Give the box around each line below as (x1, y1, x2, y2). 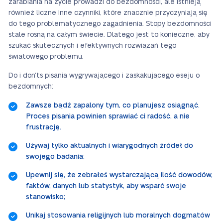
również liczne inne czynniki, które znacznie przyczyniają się (8, 9, 208, 16)
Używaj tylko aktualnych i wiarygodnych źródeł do (26, 142, 193, 149)
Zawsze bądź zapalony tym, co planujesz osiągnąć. (26, 102, 200, 109)
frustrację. (26, 124, 61, 131)
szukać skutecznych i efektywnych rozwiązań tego (8, 42, 176, 49)
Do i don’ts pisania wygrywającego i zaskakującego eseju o (8, 72, 200, 79)
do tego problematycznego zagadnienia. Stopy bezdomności (8, 20, 212, 27)
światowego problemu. (8, 53, 84, 60)
